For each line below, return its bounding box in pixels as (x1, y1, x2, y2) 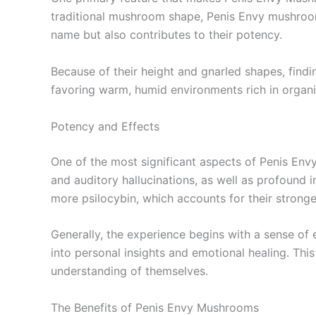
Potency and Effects (51, 119, 159, 133)
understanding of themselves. (51, 264, 208, 279)
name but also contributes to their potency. (51, 28, 282, 42)
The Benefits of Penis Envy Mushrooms (51, 300, 259, 315)
